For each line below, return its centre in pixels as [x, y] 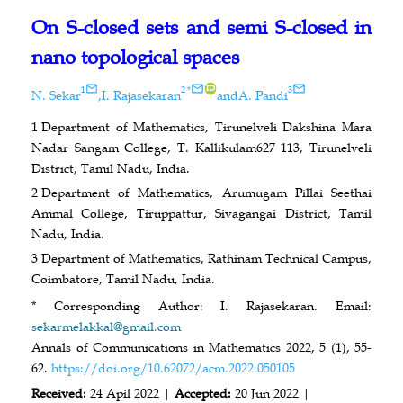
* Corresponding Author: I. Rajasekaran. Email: [201, 305]
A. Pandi [264, 95]
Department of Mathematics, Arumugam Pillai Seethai [206, 192]
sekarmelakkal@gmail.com [106, 326]
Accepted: [205, 393]
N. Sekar [56, 95]
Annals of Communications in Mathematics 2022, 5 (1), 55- [201, 347]
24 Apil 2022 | [130, 393]
